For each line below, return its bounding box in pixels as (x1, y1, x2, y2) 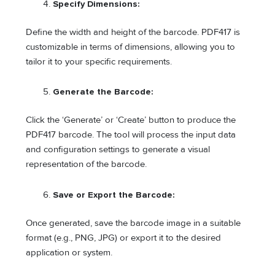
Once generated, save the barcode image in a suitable (26, 217, 241, 228)
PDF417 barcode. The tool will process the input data (26, 130, 236, 141)
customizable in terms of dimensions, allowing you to (26, 41, 236, 52)
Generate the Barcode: (53, 87, 154, 98)
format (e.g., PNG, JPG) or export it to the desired (26, 232, 222, 243)
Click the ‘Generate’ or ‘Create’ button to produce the (26, 115, 236, 126)
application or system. (26, 247, 113, 258)
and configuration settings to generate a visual (26, 144, 211, 155)
